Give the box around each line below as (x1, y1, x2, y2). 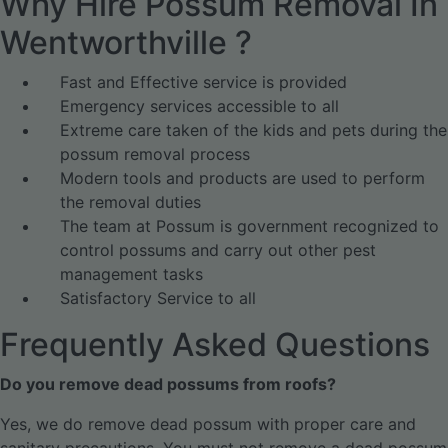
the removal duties (60, 192, 201, 212)
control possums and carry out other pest (60, 240, 376, 260)
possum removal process (60, 144, 250, 164)
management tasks (60, 264, 203, 284)
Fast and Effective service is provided (60, 72, 347, 92)
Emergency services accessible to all (60, 96, 339, 116)
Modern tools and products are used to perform (60, 168, 425, 188)
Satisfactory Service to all (60, 288, 256, 308)
